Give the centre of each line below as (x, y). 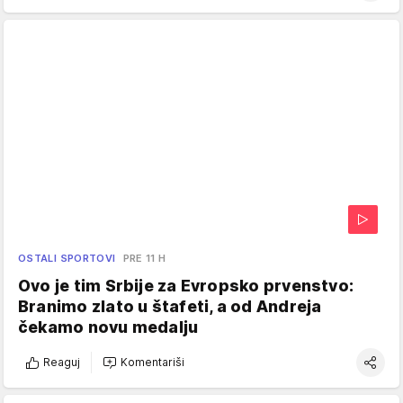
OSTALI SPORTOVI (67, 258)
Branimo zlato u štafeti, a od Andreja (170, 306)
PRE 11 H (144, 258)
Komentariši (152, 363)
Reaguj (62, 363)
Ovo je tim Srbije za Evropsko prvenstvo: (186, 285)
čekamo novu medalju (108, 327)
